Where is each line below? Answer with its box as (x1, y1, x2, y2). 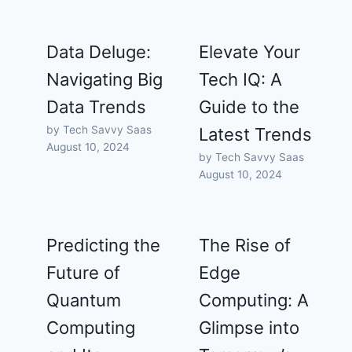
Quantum (46, 290, 122, 311)
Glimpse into (199, 317, 300, 339)
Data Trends (46, 97, 147, 118)
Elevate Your (199, 42, 301, 63)
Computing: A (199, 290, 310, 311)
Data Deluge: (46, 42, 152, 63)
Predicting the (46, 235, 161, 256)
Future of (46, 262, 121, 284)
